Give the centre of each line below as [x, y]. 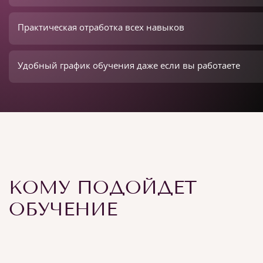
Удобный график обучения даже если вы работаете [129, 65]
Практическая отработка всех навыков [101, 27]
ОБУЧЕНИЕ [63, 209]
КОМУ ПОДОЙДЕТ [103, 187]
